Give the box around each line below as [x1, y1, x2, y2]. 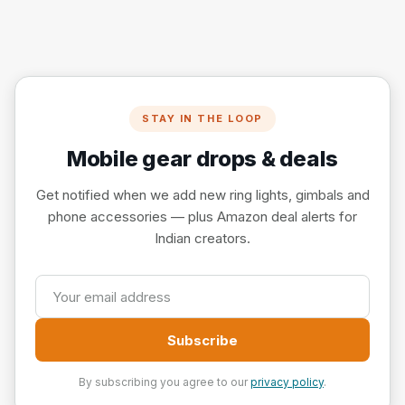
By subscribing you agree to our [79, 375, 250, 390]
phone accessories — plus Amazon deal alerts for [48, 208, 357, 226]
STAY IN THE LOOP [142, 112, 263, 126]
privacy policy [250, 375, 324, 390]
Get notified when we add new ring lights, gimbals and [35, 186, 370, 204]
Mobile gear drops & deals [67, 146, 338, 173]
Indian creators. [155, 230, 250, 248]
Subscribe [167, 331, 238, 349]
